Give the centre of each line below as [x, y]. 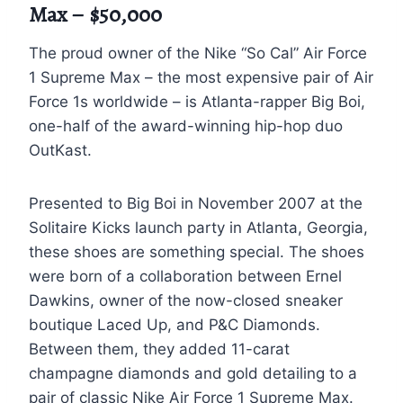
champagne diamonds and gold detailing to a [193, 373]
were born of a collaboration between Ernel [185, 276]
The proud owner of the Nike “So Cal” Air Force [198, 53]
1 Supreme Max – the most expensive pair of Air [201, 77]
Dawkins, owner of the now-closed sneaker [186, 300]
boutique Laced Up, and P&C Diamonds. [175, 324]
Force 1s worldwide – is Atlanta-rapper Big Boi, [197, 101]
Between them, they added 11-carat [159, 349]
